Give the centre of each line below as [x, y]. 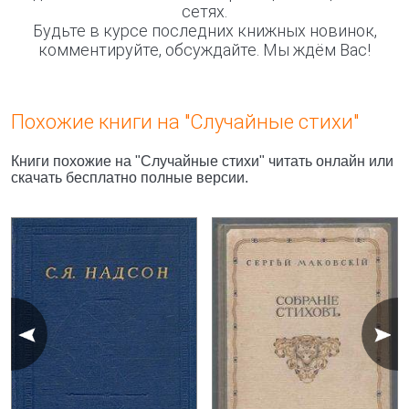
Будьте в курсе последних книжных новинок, [204, 31]
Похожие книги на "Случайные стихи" [185, 122]
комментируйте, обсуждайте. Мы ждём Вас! [204, 50]
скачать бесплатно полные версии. [130, 178]
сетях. [204, 11]
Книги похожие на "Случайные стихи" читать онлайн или [202, 161]
